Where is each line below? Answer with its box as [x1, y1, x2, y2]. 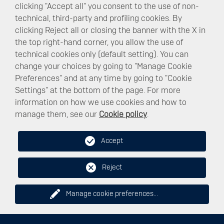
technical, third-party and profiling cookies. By [15, 14, 182, 22]
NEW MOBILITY [45, 137, 178, 159]
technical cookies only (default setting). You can [15, 50, 188, 58]
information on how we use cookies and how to [15, 98, 186, 106]
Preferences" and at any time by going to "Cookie [15, 74, 192, 82]
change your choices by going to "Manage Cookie [15, 62, 192, 70]
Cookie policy [99, 110, 147, 118]
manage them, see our [15, 110, 99, 118]
